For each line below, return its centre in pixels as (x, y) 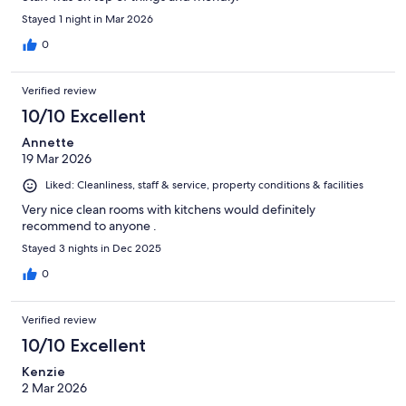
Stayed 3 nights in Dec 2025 (92, 248)
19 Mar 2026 (57, 159)
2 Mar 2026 (54, 387)
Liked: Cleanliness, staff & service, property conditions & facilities (204, 185)
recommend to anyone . (89, 225)
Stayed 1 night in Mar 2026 (87, 19)
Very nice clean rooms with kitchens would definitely (169, 209)
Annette (48, 143)
